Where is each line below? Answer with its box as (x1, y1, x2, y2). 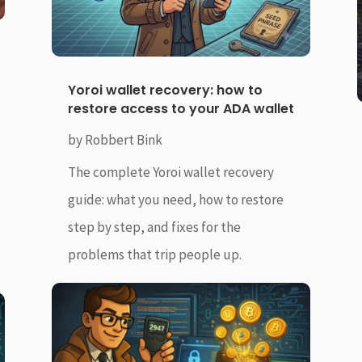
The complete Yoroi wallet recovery (67, 162, 274, 181)
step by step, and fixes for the (67, 217, 241, 236)
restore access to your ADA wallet (67, 99, 294, 118)
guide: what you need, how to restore (67, 190, 284, 208)
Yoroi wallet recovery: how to (67, 80, 263, 99)
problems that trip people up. (67, 245, 242, 263)
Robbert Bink (84, 130, 162, 149)
